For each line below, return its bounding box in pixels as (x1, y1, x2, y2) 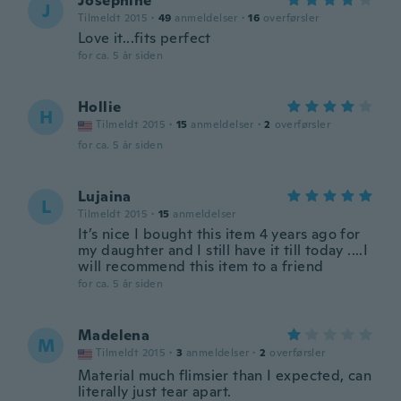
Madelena (78, 326, 150, 345)
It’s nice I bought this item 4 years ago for (78, 225, 361, 243)
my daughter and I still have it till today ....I (78, 241, 369, 260)
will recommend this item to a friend (78, 257, 324, 276)
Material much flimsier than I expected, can (78, 366, 372, 385)
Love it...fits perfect (78, 29, 211, 47)
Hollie (78, 98, 122, 116)
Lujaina (78, 187, 132, 206)
